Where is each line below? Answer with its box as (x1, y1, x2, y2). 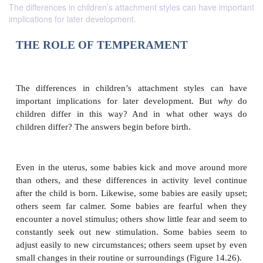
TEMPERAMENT (121, 114, 235, 130)
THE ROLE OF (19, 114, 117, 130)
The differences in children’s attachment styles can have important (9, 1, 254, 13)
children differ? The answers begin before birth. (19, 218, 239, 230)
